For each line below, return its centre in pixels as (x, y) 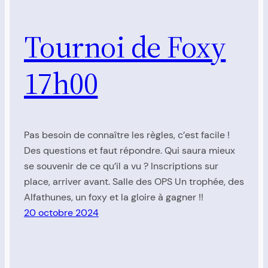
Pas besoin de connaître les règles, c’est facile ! (127, 135)
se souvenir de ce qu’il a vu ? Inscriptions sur (121, 166)
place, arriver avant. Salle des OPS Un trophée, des (134, 181)
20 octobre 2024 (61, 212)
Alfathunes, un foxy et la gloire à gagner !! (114, 197)
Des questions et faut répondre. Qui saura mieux (130, 150)
